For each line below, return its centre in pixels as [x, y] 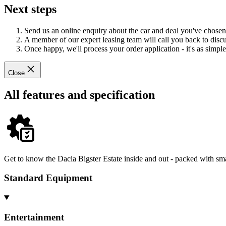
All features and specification [79, 95]
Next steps [30, 9]
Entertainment [34, 217]
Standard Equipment [48, 178]
